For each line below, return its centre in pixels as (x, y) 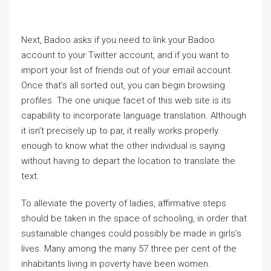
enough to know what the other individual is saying (123, 146)
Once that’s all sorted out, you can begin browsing (123, 85)
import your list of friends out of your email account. (127, 70)
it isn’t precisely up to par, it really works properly (120, 131)
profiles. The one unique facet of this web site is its (126, 100)
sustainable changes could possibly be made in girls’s (131, 233)
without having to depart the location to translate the (128, 161)
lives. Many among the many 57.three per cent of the (129, 249)
